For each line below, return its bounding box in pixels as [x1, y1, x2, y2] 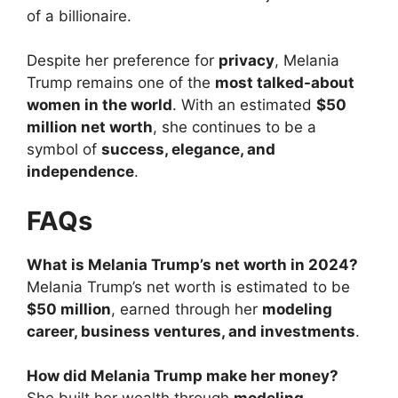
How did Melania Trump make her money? [27, 367, 338, 386]
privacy [219, 52, 275, 70]
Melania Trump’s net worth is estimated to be [27, 277, 350, 296]
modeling [262, 299, 332, 318]
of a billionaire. [27, 6, 131, 25]
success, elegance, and [101, 140, 275, 159]
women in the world [27, 96, 172, 115]
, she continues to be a [153, 118, 316, 137]
